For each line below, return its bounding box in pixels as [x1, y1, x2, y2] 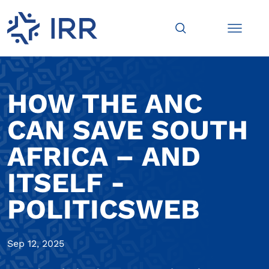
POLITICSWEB [7, 193, 199, 226]
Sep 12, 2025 [7, 238, 64, 250]
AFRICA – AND [7, 140, 201, 173]
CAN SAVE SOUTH [7, 113, 248, 147]
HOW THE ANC [7, 87, 202, 120]
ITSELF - [7, 166, 125, 199]
